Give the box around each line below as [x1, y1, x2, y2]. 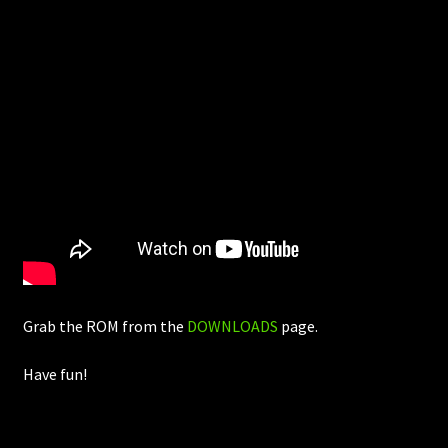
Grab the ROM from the [22, 316, 187, 337]
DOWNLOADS [186, 316, 278, 337]
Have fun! [22, 363, 87, 384]
